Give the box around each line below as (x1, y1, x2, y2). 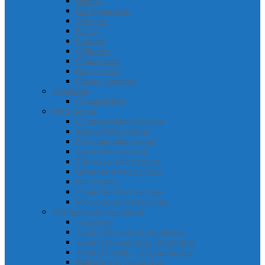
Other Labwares (76, 76, 136, 86)
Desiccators (76, 66, 121, 76)
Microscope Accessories (76, 196, 168, 206)
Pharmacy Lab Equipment (52, 206, 145, 216)
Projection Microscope (76, 186, 161, 196)
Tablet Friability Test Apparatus (76, 247, 193, 257)
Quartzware (76, 56, 121, 66)
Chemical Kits (76, 96, 127, 106)
